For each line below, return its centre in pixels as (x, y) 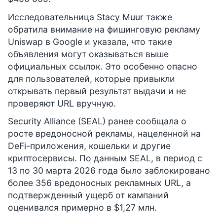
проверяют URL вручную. (62, 103)
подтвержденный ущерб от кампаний (88, 195)
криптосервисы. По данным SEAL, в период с (105, 158)
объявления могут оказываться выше (88, 54)
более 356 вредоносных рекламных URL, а (99, 183)
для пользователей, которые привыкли (92, 78)
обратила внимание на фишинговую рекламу (104, 29)
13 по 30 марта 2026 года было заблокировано (109, 170)
